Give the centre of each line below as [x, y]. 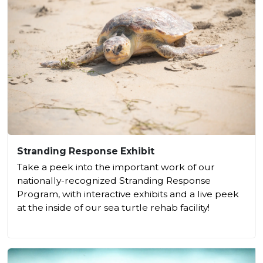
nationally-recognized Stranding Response [114, 181]
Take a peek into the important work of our [116, 167]
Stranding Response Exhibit [86, 151]
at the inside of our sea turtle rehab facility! [113, 208]
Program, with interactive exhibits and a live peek [128, 194]
